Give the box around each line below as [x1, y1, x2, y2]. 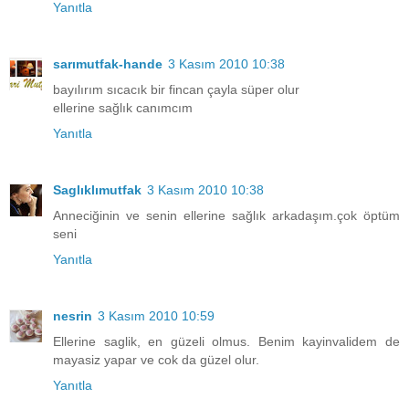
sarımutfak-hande [53, 57, 163, 72]
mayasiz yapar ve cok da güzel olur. [53, 352, 259, 368]
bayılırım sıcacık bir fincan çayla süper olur [53, 82, 299, 98]
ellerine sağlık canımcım [53, 100, 193, 116]
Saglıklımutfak [53, 183, 142, 198]
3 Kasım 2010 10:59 [98, 309, 215, 324]
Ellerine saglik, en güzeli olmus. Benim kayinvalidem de [53, 334, 400, 350]
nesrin [53, 309, 92, 324]
